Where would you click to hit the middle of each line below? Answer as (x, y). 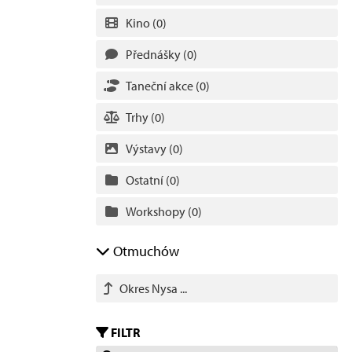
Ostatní (146, 180)
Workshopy (157, 211)
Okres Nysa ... (153, 288)
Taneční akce (161, 86)
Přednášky (154, 54)
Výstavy (147, 148)
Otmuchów (145, 251)
